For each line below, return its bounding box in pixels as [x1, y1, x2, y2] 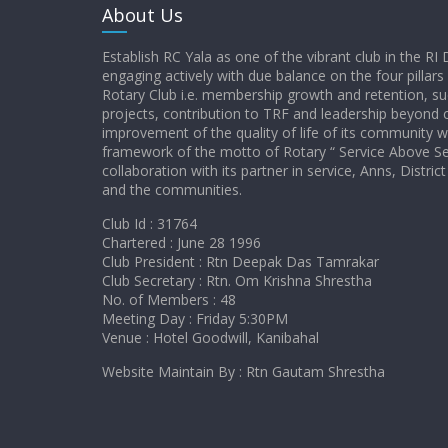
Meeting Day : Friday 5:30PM [102, 309, 288, 328]
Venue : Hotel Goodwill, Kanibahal [102, 328, 319, 347]
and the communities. [102, 180, 242, 199]
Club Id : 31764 [102, 214, 197, 233]
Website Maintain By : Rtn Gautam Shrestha [102, 362, 385, 381]
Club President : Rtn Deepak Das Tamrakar [102, 252, 379, 271]
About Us [102, 3, 183, 27]
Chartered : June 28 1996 [102, 233, 261, 252]
